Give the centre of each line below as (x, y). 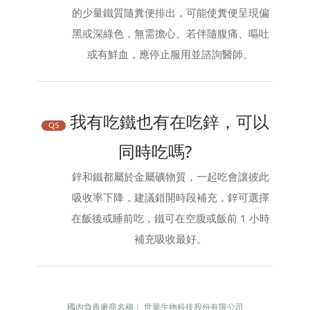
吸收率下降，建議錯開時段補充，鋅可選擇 (170, 197)
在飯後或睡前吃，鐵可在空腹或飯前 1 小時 (170, 218)
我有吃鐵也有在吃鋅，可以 (167, 121)
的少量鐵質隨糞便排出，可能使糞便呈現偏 (170, 12)
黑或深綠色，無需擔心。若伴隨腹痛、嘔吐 (170, 33)
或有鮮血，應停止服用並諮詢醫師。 (170, 54)
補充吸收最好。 (170, 238)
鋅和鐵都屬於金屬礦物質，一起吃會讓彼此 (170, 176)
